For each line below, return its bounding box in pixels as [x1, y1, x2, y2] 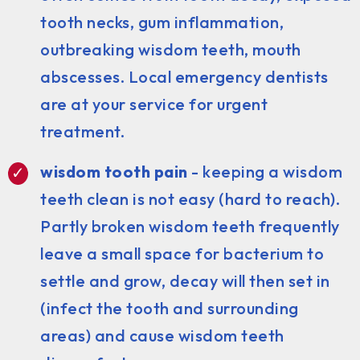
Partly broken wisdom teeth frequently [40, 215, 340, 236]
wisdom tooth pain [40, 161, 188, 182]
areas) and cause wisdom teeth [40, 325, 284, 346]
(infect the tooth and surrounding [40, 297, 299, 318]
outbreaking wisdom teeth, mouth [40, 39, 301, 59]
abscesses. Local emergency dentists [40, 66, 329, 87]
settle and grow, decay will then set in [40, 270, 330, 291]
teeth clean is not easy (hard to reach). [40, 188, 340, 209]
